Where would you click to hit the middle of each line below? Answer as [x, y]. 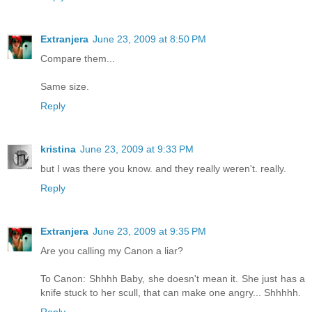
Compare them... [78, 59]
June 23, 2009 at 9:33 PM [137, 149]
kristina [58, 149]
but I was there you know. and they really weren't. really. [163, 169]
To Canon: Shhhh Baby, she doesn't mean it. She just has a [173, 279]
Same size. [65, 87]
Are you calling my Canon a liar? [112, 251]
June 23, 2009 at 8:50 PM [149, 39]
